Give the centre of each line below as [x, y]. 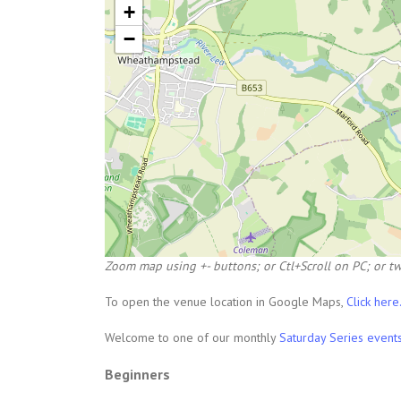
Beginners [137, 374]
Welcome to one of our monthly [192, 337]
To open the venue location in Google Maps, [226, 302]
